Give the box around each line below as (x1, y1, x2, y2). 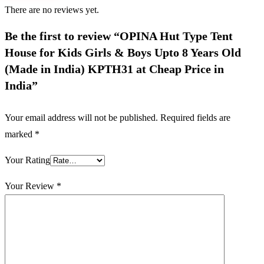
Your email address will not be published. (5, 113, 158, 123)
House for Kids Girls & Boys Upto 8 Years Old (5, 46, 241, 59)
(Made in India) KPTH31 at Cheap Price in (5, 62, 224, 75)
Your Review (5, 181, 57, 191)
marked (5, 129, 35, 139)
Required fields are (160, 113, 230, 123)
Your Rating (5, 155, 50, 165)
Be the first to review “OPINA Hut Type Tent (5, 29, 233, 42)
